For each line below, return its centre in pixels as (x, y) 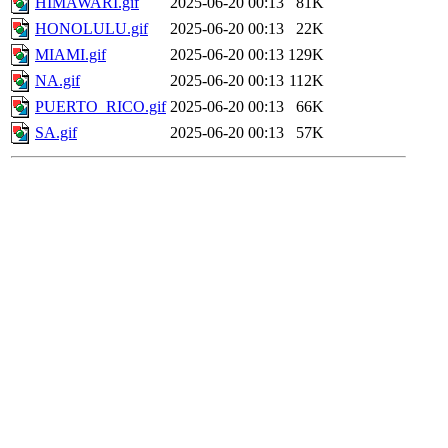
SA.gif (56, 133)
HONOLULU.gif (91, 29)
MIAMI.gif (70, 55)
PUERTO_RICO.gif (100, 107)
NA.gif (57, 81)
